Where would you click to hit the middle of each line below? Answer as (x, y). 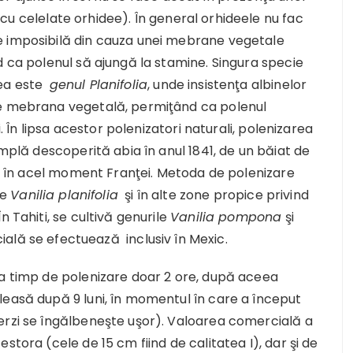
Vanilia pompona (226, 217)
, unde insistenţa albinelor (227, 85)
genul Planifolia (98, 85)
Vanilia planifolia (64, 195)
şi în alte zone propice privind (213, 195)
